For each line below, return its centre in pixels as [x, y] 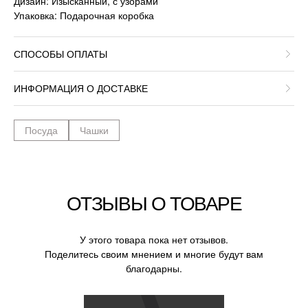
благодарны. [154, 268]
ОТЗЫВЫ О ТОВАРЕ [154, 202]
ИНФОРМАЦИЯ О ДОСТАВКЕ [81, 88]
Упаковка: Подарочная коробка [84, 15]
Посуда [41, 130]
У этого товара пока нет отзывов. [154, 239]
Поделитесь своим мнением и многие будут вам [154, 253]
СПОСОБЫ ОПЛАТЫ [60, 53]
